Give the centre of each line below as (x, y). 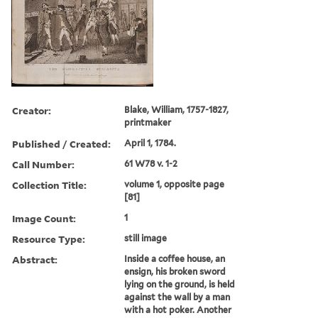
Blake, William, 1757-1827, (177, 109)
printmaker (148, 122)
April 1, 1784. (150, 143)
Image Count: (44, 218)
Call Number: (43, 164)
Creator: (32, 110)
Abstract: (35, 259)
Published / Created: (61, 143)
